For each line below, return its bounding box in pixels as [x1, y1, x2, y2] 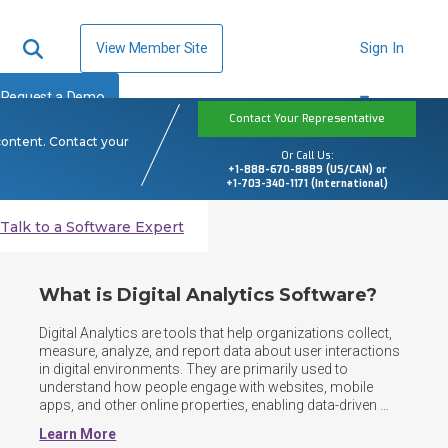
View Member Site [96, 39, 208, 56]
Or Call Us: [280, 148, 334, 162]
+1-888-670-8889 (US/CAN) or [227, 162, 387, 176]
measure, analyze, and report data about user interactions [39, 343, 401, 359]
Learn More [39, 426, 117, 442]
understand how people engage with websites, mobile [39, 379, 374, 395]
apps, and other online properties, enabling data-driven [39, 397, 378, 413]
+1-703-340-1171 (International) [226, 176, 388, 190]
